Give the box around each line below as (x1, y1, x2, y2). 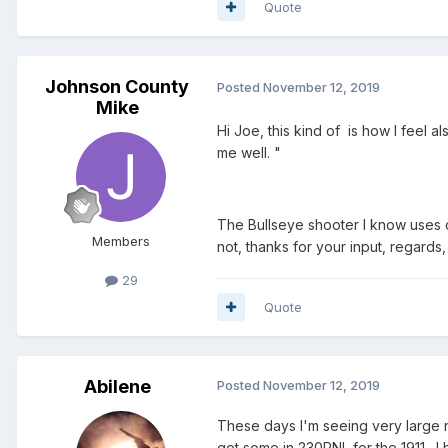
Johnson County (45, 75, 189, 97)
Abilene (83, 375, 151, 397)
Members (92, 232, 150, 249)
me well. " (217, 143, 281, 161)
